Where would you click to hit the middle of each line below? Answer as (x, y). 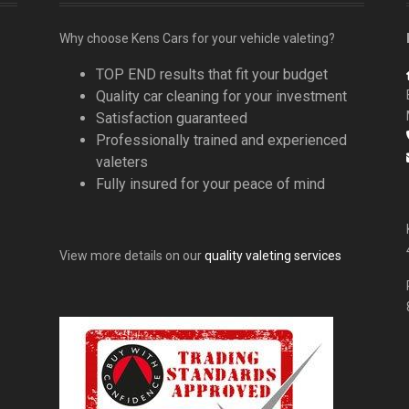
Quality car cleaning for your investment (221, 97)
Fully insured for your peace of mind (210, 184)
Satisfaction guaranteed (172, 119)
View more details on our (132, 256)
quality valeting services (273, 256)
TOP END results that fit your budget (212, 75)
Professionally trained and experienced (221, 141)
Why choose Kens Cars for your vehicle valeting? (197, 39)
